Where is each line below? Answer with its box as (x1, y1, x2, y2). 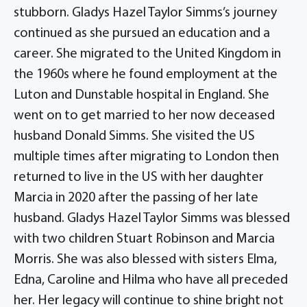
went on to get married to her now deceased (14, 109, 275, 123)
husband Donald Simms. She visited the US (14, 130, 255, 143)
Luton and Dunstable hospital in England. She (14, 88, 269, 102)
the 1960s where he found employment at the (14, 68, 278, 82)
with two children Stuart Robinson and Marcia (14, 232, 275, 246)
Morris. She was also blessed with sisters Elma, (14, 253, 277, 267)
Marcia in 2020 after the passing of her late (14, 191, 258, 205)
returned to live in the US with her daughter (14, 171, 264, 184)
